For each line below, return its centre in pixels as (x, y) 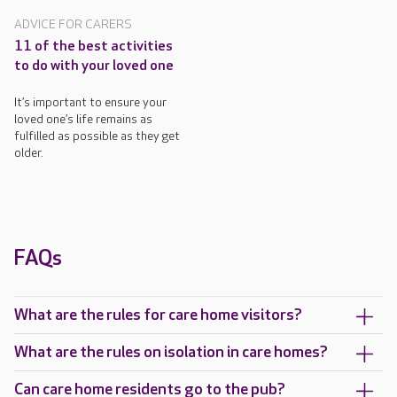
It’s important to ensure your (90, 103)
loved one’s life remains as (83, 120)
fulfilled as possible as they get (97, 136)
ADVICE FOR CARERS (73, 25)
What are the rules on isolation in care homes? (171, 353)
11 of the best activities (93, 47)
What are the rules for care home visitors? (158, 315)
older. (29, 153)
